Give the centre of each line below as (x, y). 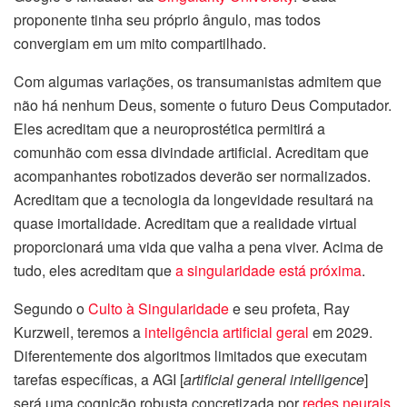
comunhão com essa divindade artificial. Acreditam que (191, 153)
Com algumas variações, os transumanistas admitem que (198, 82)
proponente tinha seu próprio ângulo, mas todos (167, 20)
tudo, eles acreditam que (94, 271)
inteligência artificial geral (227, 333)
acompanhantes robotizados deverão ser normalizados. (192, 176)
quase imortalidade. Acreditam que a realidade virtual (185, 223)
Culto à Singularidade (159, 309)
